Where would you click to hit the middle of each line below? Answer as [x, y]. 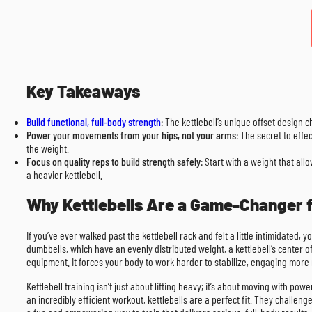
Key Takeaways [83, 91]
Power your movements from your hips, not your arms [131, 135]
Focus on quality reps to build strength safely [114, 162]
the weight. [48, 148]
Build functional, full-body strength [94, 122]
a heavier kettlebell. [64, 175]
